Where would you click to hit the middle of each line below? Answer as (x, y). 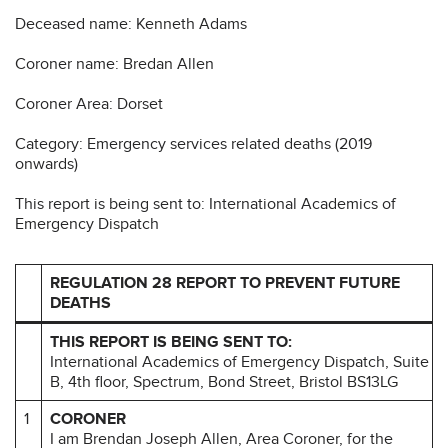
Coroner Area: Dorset (89, 103)
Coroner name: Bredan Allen (114, 63)
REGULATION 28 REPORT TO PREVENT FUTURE (225, 282)
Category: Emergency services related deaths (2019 (193, 143)
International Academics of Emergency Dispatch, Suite (239, 361)
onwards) (46, 163)
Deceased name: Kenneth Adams (131, 23)
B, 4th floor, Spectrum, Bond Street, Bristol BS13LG (224, 381)
